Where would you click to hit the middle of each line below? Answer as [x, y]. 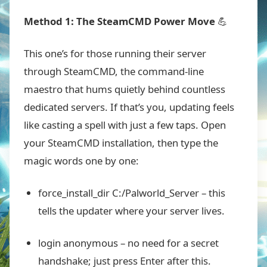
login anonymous [78, 243]
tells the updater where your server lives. [131, 211]
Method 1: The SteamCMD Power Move [119, 21]
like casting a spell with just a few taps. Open [125, 125]
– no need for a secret [168, 243]
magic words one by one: [81, 161]
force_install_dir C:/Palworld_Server [119, 193]
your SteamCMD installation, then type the [121, 143]
